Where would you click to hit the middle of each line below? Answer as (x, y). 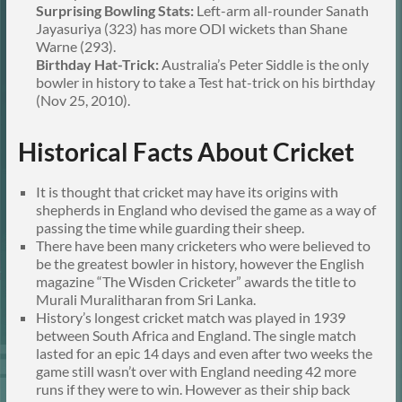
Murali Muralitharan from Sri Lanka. (145, 300)
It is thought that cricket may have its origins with (187, 192)
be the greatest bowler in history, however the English (200, 264)
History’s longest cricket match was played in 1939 (190, 318)
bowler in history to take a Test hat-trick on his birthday (205, 83)
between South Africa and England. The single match (196, 336)
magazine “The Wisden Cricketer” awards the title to (196, 282)
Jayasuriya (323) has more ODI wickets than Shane (191, 29)
